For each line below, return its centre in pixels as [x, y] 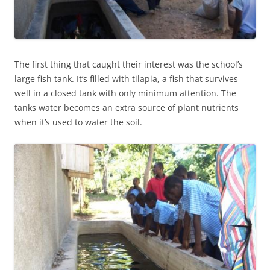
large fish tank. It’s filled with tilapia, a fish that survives [126, 79]
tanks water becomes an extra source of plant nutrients [127, 108]
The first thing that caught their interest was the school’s [129, 64]
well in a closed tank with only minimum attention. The [125, 93]
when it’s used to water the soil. [78, 122]
